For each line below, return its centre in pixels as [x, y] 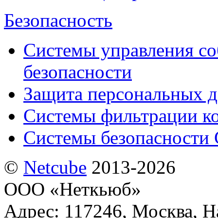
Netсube [55, 167]
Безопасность [58, 20]
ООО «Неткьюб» [73, 189]
